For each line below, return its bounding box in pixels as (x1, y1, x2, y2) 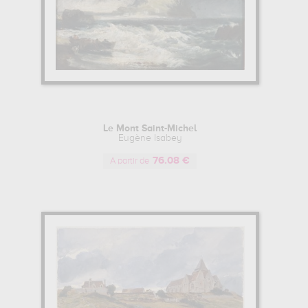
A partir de (110, 157, 149, 166)
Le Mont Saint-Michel (103, 124, 197, 133)
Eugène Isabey (118, 133, 182, 143)
